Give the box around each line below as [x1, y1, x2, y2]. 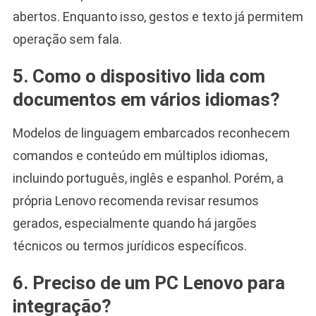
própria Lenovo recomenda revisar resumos [12, 193, 259, 208]
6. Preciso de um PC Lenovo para [12, 272, 285, 293]
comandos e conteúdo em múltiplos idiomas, [12, 147, 267, 163]
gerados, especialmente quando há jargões [12, 215, 257, 231]
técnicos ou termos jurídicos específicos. [12, 238, 247, 253]
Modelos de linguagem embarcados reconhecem [12, 125, 290, 140]
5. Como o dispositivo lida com [12, 65, 265, 87]
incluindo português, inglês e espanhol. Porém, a [12, 170, 284, 186]
